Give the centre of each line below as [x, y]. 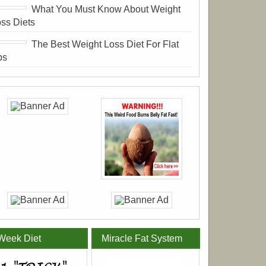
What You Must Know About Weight [106, 9]
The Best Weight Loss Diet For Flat [105, 44]
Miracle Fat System [142, 239]
